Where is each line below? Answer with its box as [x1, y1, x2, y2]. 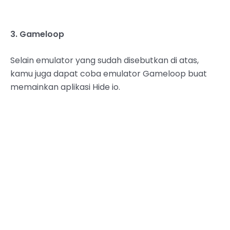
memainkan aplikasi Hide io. [10, 81, 120, 93]
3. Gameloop [10, 28, 64, 40]
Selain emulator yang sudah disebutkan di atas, [10, 54, 199, 67]
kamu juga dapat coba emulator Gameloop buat [10, 68, 207, 80]
